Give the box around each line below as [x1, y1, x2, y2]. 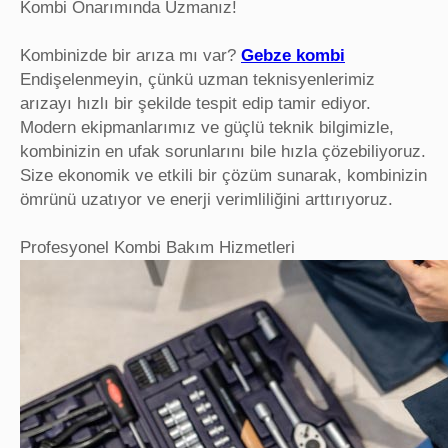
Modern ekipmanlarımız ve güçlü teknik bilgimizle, [20, 118, 394, 137]
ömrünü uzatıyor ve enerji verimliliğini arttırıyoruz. [20, 190, 393, 209]
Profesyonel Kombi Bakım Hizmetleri [20, 238, 295, 257]
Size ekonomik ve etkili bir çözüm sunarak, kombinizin [20, 166, 427, 185]
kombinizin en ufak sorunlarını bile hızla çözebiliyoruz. [20, 142, 426, 161]
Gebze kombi [241, 46, 345, 65]
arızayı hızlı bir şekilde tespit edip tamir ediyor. [20, 94, 371, 113]
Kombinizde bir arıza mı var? [20, 46, 241, 65]
